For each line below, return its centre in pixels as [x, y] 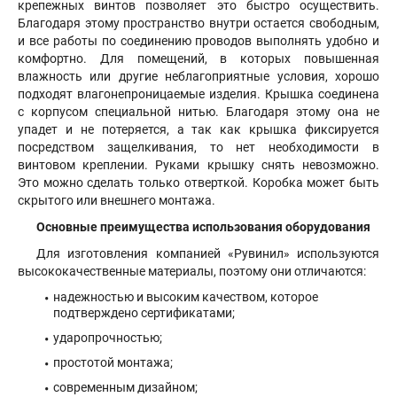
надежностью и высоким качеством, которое [186, 297]
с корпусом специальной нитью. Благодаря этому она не [198, 112]
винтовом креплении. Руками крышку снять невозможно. [198, 165]
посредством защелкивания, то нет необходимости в [198, 147]
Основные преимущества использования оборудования [203, 227]
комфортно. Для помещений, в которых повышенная [198, 58]
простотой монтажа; [113, 362]
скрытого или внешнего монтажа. [117, 200]
